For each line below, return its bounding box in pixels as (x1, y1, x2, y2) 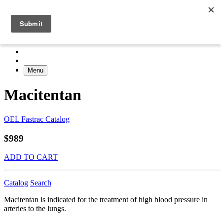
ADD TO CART (4, 153, 58, 162)
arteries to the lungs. (4, 204, 66, 213)
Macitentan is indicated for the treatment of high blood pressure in (4, 195, 208, 204)
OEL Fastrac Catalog (4, 114, 70, 123)
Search (30, 179, 51, 187)
